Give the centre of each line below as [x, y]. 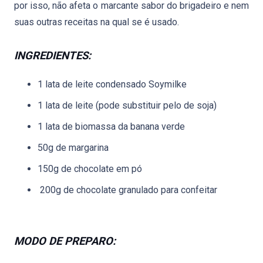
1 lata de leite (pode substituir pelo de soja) [127, 105]
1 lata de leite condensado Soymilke [112, 84]
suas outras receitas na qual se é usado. [97, 22]
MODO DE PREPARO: [65, 241]
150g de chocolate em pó [90, 169]
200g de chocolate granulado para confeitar [127, 190]
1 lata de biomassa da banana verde [111, 127]
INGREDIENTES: [53, 56]
